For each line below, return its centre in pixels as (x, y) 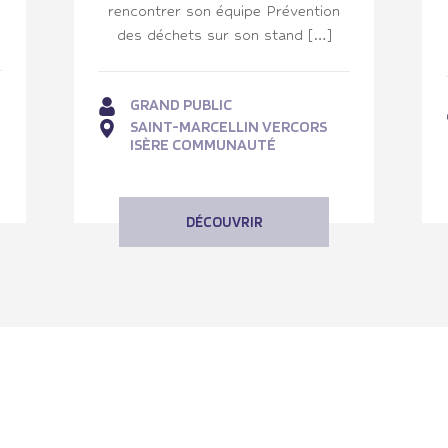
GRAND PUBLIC (181, 104)
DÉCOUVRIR (224, 221)
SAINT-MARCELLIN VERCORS (228, 126)
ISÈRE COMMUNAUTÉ (203, 144)
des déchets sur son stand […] (224, 34)
